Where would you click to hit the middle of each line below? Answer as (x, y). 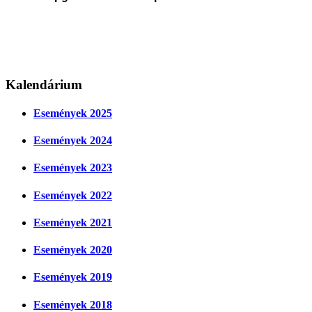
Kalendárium (44, 84)
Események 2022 (73, 195)
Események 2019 (73, 277)
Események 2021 (73, 222)
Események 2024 (73, 141)
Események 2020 (73, 250)
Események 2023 (73, 168)
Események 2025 (73, 113)
